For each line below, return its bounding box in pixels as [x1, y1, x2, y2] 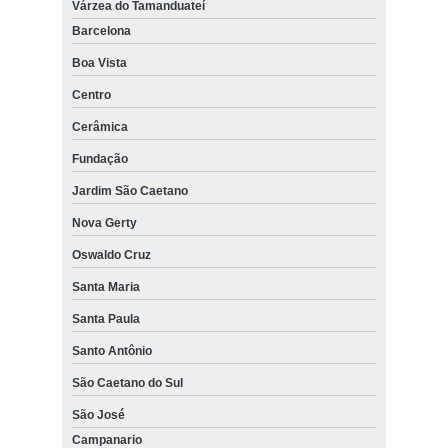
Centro [71, 88, 111, 103]
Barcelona [71, 24, 131, 39]
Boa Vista [71, 56, 127, 71]
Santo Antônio [71, 344, 152, 359]
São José [71, 408, 125, 423]
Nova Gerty [71, 216, 137, 231]
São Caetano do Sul [71, 376, 183, 391]
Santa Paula [71, 312, 140, 327]
